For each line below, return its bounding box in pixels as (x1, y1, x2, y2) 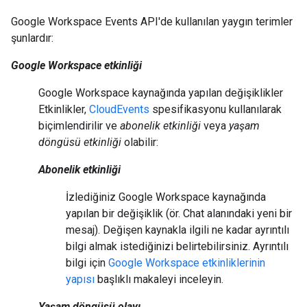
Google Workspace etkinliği (11, 59, 142, 72)
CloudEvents (89, 103, 149, 116)
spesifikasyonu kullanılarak (149, 103, 282, 116)
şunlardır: (11, 32, 53, 45)
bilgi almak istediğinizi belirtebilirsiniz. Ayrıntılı (66, 240, 288, 253)
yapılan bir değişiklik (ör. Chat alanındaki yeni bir (66, 207, 292, 220)
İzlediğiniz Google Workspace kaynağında (66, 191, 266, 204)
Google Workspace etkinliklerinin (108, 256, 265, 269)
